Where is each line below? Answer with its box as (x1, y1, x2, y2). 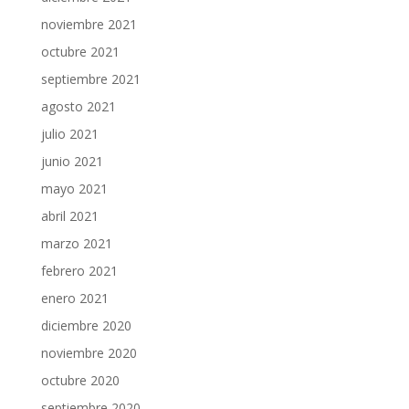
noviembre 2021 (40, 16, 137, 34)
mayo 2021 (40, 180, 108, 198)
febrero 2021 (40, 262, 118, 280)
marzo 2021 (40, 235, 112, 253)
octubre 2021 (40, 43, 120, 61)
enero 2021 (40, 289, 109, 308)
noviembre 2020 (40, 344, 137, 362)
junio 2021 (40, 152, 103, 171)
